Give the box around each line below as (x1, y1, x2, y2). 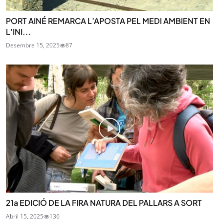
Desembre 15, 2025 (6, 41, 60, 49)
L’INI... (6, 26, 31, 37)
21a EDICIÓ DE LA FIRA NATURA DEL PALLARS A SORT (6, 197, 202, 208)
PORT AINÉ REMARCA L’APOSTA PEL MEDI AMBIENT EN (6, 15, 210, 26)
